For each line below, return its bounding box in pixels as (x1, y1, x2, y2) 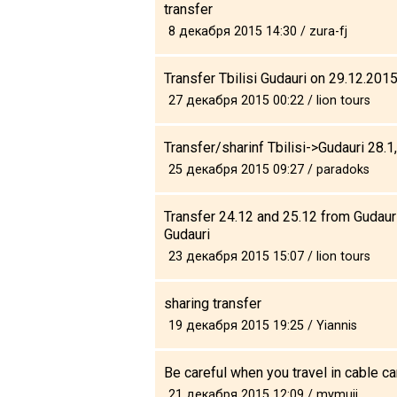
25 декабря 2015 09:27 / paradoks (168, 161, 370, 177)
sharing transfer (164, 294, 261, 312)
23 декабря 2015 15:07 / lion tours (168, 248, 370, 264)
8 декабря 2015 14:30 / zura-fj (168, 23, 347, 39)
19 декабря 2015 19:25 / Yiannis (168, 317, 357, 333)
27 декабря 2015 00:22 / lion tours (168, 92, 370, 108)
